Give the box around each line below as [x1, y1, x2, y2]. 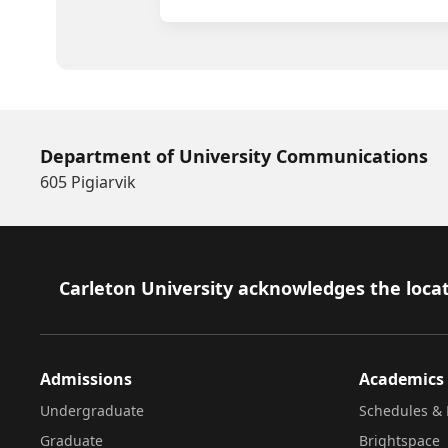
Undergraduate [40, 400, 144, 420]
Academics [358, 367, 444, 390]
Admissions [40, 367, 132, 390]
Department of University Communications [40, 143, 428, 168]
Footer [39, 273, 99, 301]
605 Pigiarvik [40, 170, 136, 193]
